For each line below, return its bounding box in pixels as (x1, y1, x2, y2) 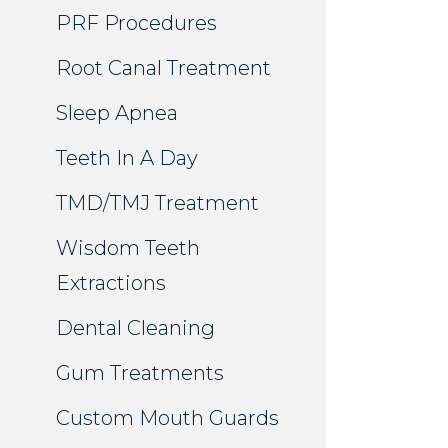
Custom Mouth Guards (56, 406, 279, 431)
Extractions (56, 271, 166, 296)
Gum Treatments (56, 361, 224, 386)
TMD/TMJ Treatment (56, 191, 259, 216)
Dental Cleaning (56, 316, 215, 341)
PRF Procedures (56, 11, 217, 36)
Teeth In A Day (56, 146, 198, 171)
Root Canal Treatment (56, 56, 271, 81)
